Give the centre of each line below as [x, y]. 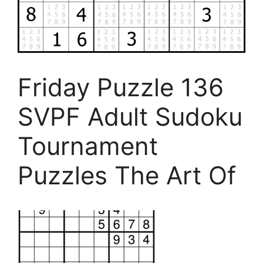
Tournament [88, 146]
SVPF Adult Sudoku [130, 117]
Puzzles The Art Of [127, 175]
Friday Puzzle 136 [121, 87]
